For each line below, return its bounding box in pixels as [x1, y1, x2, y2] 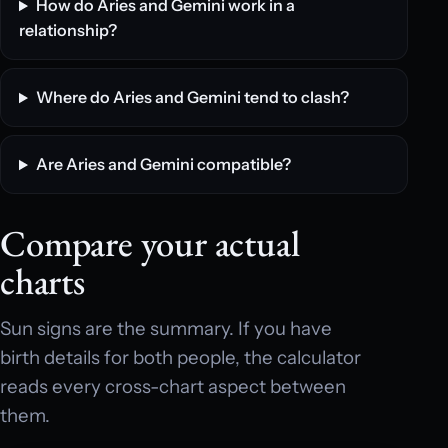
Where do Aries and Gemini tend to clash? [35, 87, 349, 108]
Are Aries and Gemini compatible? [35, 154, 291, 175]
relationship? [19, 20, 117, 41]
